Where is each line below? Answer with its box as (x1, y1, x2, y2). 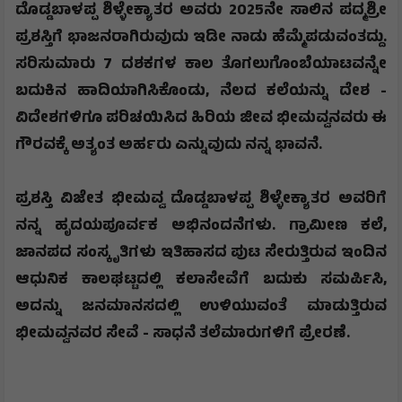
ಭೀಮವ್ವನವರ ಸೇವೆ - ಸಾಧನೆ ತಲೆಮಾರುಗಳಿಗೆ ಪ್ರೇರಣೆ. (15, 322, 350, 348)
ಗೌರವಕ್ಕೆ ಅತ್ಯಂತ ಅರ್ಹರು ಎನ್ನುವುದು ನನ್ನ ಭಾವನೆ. (15, 134, 322, 160)
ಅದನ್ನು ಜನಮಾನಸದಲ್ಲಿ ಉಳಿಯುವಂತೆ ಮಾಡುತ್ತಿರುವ (15, 295, 387, 321)
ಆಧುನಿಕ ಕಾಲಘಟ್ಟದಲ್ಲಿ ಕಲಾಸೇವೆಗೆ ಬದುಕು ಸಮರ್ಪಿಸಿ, (15, 268, 387, 294)
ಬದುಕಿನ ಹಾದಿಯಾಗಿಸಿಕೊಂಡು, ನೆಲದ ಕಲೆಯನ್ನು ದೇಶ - (15, 80, 387, 106)
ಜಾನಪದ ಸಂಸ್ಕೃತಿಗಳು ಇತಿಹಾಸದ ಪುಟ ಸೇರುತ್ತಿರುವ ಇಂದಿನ (15, 241, 387, 267)
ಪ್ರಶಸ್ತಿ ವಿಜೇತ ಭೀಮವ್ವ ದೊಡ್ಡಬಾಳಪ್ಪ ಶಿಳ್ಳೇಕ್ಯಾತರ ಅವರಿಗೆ (15, 188, 387, 214)
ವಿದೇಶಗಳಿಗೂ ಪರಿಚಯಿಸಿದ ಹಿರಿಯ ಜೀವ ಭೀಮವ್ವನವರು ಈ (15, 107, 387, 133)
